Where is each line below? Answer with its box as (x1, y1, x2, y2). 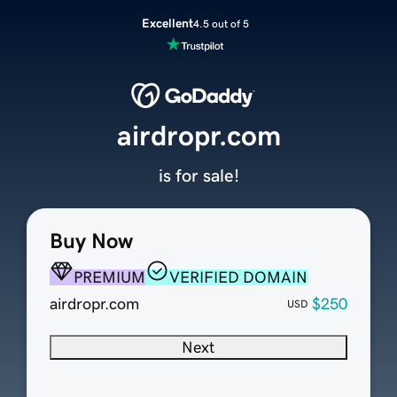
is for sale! (158, 167, 239, 185)
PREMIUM (73, 269, 145, 286)
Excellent (141, 17, 193, 29)
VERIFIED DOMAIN (168, 269, 307, 286)
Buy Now (49, 230, 133, 253)
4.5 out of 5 (192, 18, 249, 29)
